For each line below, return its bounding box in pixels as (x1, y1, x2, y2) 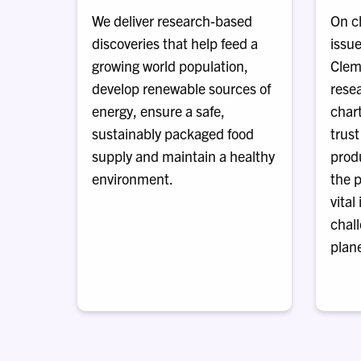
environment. (92, 169, 173, 188)
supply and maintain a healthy (92, 147, 275, 165)
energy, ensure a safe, (92, 102, 225, 120)
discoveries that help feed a (92, 34, 258, 52)
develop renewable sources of (92, 79, 271, 98)
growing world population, (92, 56, 248, 75)
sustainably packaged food (92, 124, 254, 143)
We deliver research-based (92, 11, 252, 30)
